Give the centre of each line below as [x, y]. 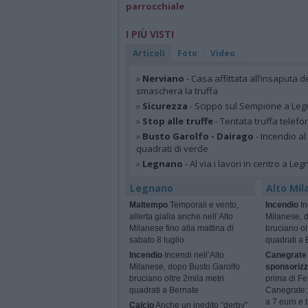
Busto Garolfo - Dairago [198, 136]
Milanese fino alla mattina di [181, 229]
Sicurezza [165, 106]
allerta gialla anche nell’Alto [181, 217]
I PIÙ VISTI [150, 34]
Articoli [149, 54]
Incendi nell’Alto [193, 255]
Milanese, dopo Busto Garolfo [185, 267]
